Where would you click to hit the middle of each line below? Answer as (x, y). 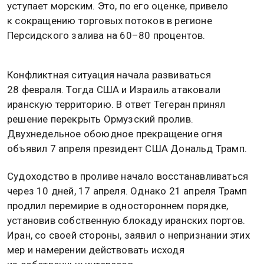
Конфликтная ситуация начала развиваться (109, 75)
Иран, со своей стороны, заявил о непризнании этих (128, 235)
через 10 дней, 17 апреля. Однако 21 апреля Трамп (127, 191)
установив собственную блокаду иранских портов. (126, 221)
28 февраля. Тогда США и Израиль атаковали (114, 89)
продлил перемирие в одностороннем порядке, (118, 206)
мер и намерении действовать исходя (96, 250)
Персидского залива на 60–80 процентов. (106, 35)
